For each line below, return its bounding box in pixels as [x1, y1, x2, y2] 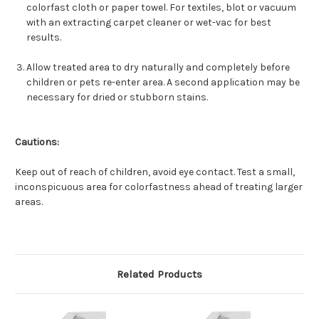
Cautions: [15, 136, 59, 149]
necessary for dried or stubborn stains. [26, 91, 209, 104]
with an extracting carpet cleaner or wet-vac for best [26, 16, 272, 29]
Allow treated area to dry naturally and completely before [26, 61, 291, 74]
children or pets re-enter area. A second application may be [26, 76, 300, 89]
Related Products [117, 268, 202, 281]
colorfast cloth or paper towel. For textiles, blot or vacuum [26, 1, 297, 14]
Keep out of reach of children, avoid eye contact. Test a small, [15, 166, 295, 179]
